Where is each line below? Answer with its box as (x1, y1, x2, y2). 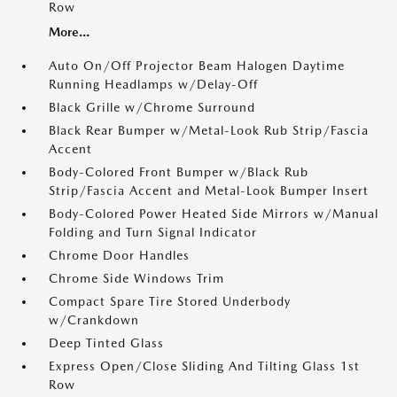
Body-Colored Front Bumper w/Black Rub (49, 165, 308, 179)
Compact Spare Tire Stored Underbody (49, 294, 291, 308)
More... (49, 25, 90, 39)
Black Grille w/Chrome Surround (49, 100, 255, 114)
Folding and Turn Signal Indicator (49, 225, 257, 239)
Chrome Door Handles (49, 248, 190, 262)
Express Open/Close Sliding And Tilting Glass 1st (49, 359, 360, 373)
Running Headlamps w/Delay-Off (49, 77, 258, 91)
